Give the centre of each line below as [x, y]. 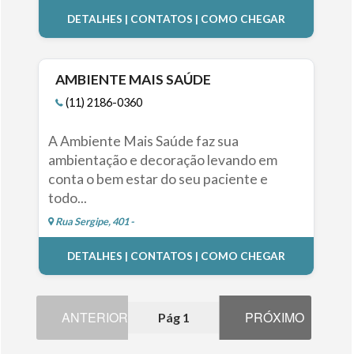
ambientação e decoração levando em [162, 160]
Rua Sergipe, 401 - [94, 221]
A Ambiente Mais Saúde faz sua [143, 141]
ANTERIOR [94, 317]
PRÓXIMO [275, 317]
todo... [67, 198]
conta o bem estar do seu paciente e [158, 179]
